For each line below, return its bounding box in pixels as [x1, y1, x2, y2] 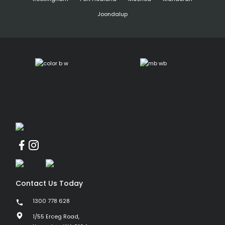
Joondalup [97, 10, 128, 18]
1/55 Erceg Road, [33, 212, 79, 220]
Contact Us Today [16, 178, 83, 188]
